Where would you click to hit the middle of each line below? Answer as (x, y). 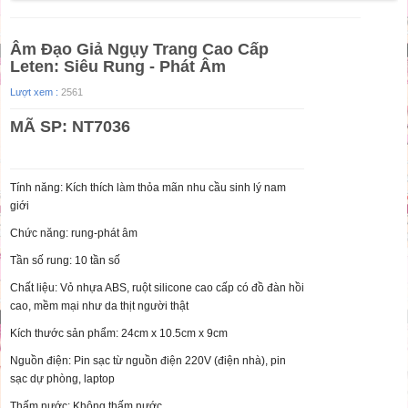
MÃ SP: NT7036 (70, 127)
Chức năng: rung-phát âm (74, 233)
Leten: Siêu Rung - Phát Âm (118, 66)
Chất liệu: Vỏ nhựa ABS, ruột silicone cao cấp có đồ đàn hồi (157, 288)
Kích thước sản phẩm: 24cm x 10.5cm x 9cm (119, 333)
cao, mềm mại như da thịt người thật (99, 306)
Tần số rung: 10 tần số (65, 260)
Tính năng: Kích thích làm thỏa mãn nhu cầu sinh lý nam (148, 188)
